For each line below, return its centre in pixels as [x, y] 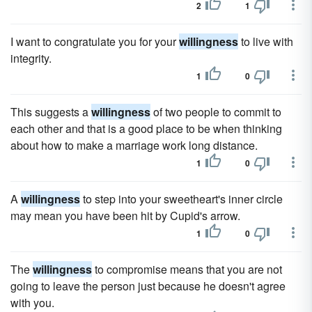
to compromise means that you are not [187, 269]
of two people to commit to [216, 112]
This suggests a [51, 112]
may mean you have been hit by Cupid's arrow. [125, 216]
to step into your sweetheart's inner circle [181, 199]
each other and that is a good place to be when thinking [146, 128]
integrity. [31, 58]
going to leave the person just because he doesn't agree [148, 286]
